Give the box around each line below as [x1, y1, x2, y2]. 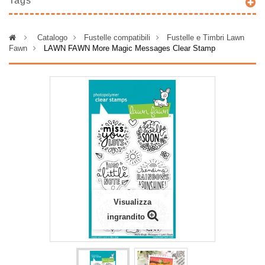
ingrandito [106, 212, 145, 221]
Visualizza [114, 198, 151, 206]
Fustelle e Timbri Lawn [167, 33, 244, 42]
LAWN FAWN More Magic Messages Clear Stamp [44, 44, 215, 53]
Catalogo [37, 33, 67, 42]
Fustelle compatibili [84, 33, 150, 42]
